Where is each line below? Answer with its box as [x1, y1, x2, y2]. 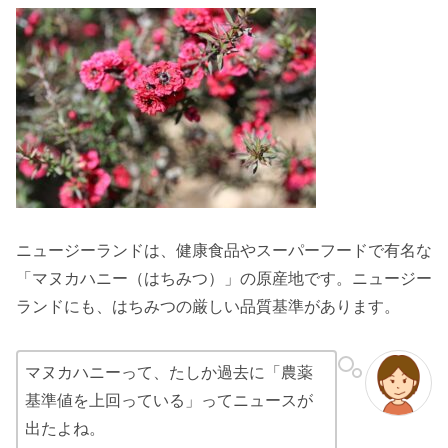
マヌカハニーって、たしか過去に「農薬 [25, 363, 313, 381]
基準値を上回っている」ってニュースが [25, 391, 313, 409]
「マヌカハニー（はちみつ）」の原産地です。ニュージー [16, 270, 432, 288]
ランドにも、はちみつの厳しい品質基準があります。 [16, 298, 400, 316]
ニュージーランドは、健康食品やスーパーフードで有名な [16, 242, 432, 260]
